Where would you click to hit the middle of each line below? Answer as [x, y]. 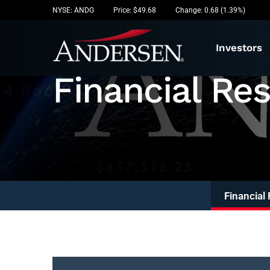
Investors [239, 48]
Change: [190, 10]
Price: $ [125, 10]
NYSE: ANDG [73, 10]
